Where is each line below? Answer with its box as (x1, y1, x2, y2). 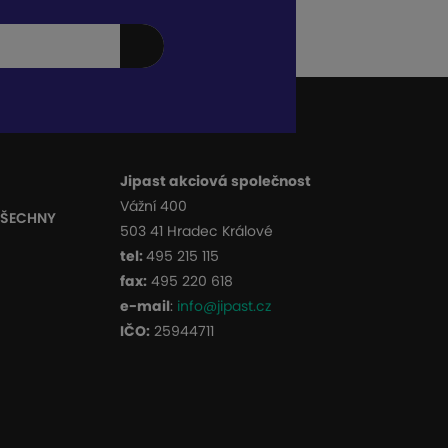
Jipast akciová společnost (120, 171, 311, 192)
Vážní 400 (120, 196, 187, 217)
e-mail (120, 296, 170, 317)
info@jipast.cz (177, 296, 271, 317)
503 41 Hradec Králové (120, 221, 273, 242)
